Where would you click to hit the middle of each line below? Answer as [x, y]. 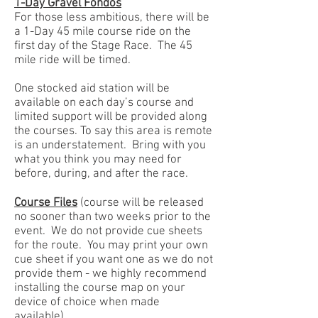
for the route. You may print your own [111, 245]
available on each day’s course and [104, 103]
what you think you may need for [98, 159]
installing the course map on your [100, 288]
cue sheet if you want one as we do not [114, 259]
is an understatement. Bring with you [110, 145]
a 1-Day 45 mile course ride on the [103, 32]
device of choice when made [87, 302]
